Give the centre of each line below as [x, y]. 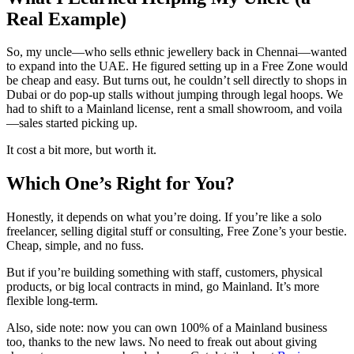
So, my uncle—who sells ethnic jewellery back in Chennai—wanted [177, 52]
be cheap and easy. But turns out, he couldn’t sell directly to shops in [177, 81]
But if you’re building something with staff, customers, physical [164, 273]
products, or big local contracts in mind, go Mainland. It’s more [163, 287]
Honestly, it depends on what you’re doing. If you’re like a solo [164, 217]
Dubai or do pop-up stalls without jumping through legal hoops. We [175, 95]
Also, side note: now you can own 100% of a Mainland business [167, 328]
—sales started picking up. [72, 123]
